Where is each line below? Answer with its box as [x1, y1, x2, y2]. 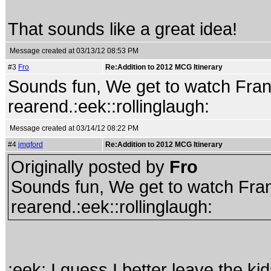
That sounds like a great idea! [8, 19, 237, 39]
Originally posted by [11, 157, 169, 177]
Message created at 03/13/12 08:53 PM [10, 47, 139, 55]
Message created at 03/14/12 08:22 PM [10, 124, 139, 132]
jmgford [18, 140, 43, 149]
